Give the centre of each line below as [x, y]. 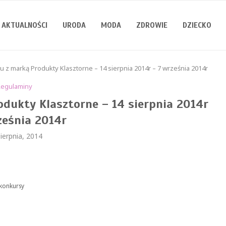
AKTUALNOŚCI [24, 25]
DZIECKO [197, 25]
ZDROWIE [152, 25]
